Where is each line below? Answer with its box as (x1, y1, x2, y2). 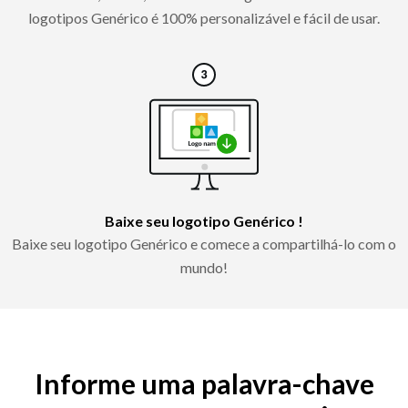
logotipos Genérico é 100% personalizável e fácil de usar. (28, 8, 380, 26)
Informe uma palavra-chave (34, 366, 374, 400)
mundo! (180, 258, 228, 276)
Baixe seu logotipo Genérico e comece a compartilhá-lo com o (12, 234, 396, 252)
